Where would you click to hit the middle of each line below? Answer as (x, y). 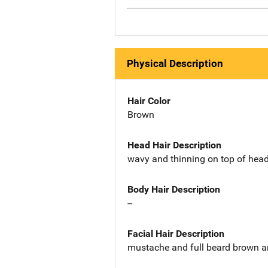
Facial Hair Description (176, 233)
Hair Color (149, 101)
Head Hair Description (174, 145)
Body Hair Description (174, 189)
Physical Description (175, 64)
